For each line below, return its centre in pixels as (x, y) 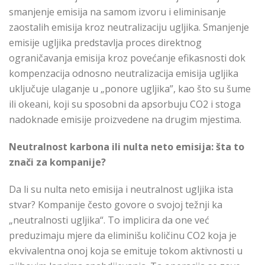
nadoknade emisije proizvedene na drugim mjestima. (125, 120)
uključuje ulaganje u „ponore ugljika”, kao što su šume (130, 89)
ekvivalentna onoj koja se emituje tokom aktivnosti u (126, 251)
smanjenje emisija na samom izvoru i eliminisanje (117, 12)
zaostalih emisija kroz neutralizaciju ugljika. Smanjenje (129, 28)
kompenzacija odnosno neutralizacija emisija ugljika (124, 74)
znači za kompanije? (57, 162)
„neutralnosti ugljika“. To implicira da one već (109, 220)
